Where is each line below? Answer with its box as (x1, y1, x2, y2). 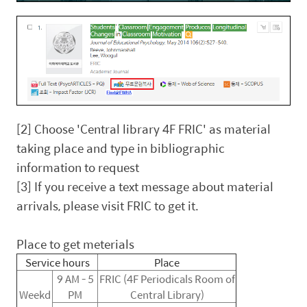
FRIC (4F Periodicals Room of (99, 270, 235, 286)
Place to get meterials (16, 234, 134, 253)
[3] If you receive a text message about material (16, 177, 273, 195)
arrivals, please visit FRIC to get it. (16, 196, 199, 214)
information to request (16, 158, 139, 176)
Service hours (25, 254, 90, 270)
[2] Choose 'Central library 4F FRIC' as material (16, 119, 271, 138)
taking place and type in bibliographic (16, 138, 225, 157)
